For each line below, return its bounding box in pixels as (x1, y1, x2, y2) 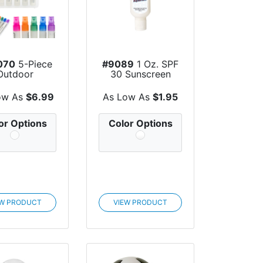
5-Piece (15, 58, 52, 70)
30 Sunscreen (110, 68, 171, 80)
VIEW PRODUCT (113, 197, 168, 207)
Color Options (108, 117, 173, 129)
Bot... (4, 88, 26, 100)
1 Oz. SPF (134, 58, 179, 70)
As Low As (103, 90, 153, 103)
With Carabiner (107, 78, 174, 90)
